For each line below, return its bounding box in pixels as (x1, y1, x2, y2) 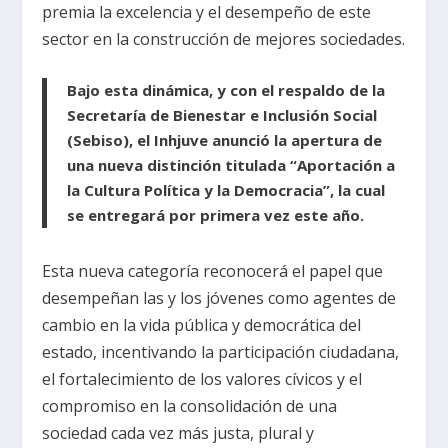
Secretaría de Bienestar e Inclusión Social (67, 105, 378, 126)
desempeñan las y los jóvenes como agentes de (42, 287, 397, 310)
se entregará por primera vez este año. (67, 205, 365, 226)
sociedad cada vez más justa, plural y (42, 422, 315, 445)
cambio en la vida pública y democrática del (42, 314, 362, 337)
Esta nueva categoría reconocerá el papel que (42, 260, 384, 283)
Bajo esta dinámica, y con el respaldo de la (67, 80, 386, 101)
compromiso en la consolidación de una (42, 395, 338, 418)
